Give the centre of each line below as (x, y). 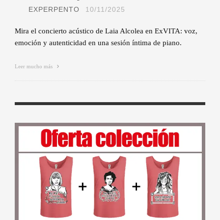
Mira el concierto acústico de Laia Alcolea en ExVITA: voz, (106, 31)
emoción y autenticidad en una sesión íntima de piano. (98, 42)
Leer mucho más (34, 66)
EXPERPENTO (54, 9)
